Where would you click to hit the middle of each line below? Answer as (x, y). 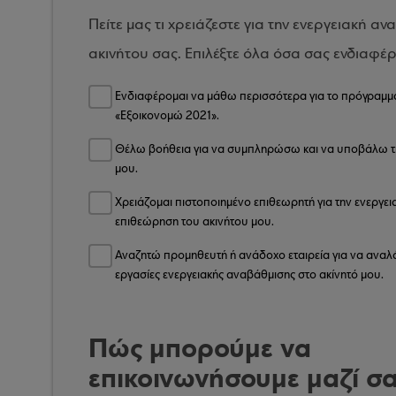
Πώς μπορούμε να (200, 348)
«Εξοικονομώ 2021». (167, 116)
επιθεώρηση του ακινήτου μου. (194, 222)
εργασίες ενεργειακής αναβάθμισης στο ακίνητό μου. (249, 275)
